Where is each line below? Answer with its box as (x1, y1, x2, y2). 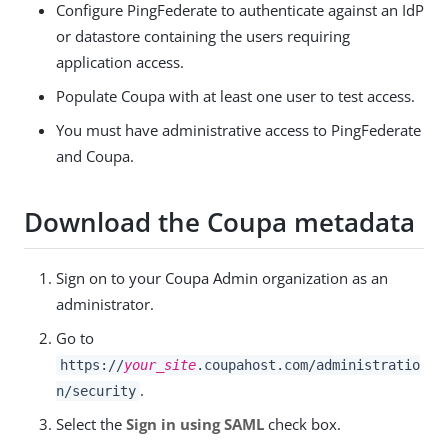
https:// (59, 356, 124, 373)
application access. (56, 52, 184, 72)
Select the (56, 413, 126, 434)
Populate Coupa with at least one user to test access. (56, 86, 415, 106)
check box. (264, 413, 341, 434)
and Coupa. (56, 146, 134, 166)
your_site (123, 356, 196, 373)
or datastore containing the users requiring (56, 26, 350, 46)
